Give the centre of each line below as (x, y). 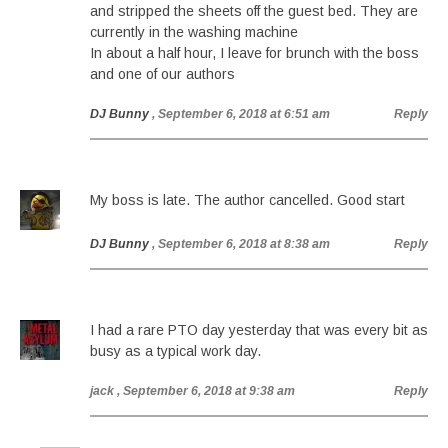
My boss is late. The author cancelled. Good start (247, 200)
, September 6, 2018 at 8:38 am (241, 244)
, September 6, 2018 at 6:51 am (241, 114)
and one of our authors (162, 74)
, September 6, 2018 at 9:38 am (206, 391)
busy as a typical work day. (175, 351)
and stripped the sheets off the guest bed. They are (254, 11)
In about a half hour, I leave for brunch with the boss (254, 53)
